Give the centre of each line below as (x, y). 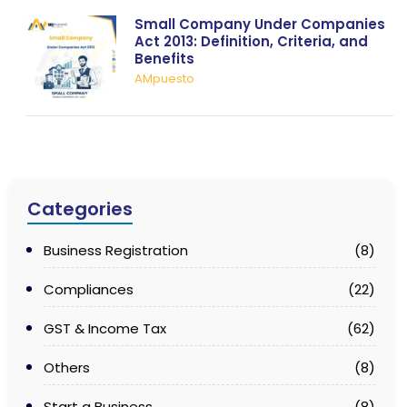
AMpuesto (164, 79)
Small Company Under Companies (260, 25)
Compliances (89, 290)
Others (67, 368)
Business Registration (116, 251)
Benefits (164, 59)
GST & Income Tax (105, 329)
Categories (80, 209)
